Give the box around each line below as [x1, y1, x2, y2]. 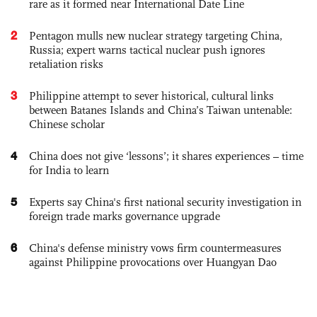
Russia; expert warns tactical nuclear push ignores [29, 43, 265, 57]
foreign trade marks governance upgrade [29, 209, 220, 224]
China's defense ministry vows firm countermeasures [29, 241, 282, 255]
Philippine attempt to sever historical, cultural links [29, 89, 274, 103]
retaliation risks [29, 57, 103, 71]
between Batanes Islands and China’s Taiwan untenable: [29, 103, 292, 117]
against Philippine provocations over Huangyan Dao [29, 255, 277, 270]
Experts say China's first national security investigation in [29, 195, 301, 209]
